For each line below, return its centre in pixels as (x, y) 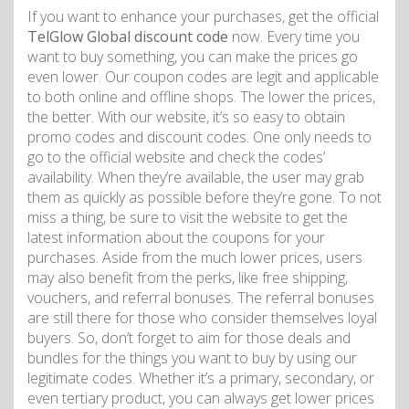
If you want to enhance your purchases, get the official (203, 17)
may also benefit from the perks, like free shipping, (188, 278)
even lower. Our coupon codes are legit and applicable (203, 77)
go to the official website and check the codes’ (176, 157)
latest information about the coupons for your (176, 238)
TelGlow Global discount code (128, 37)
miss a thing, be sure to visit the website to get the (188, 218)
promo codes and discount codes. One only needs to (199, 137)
